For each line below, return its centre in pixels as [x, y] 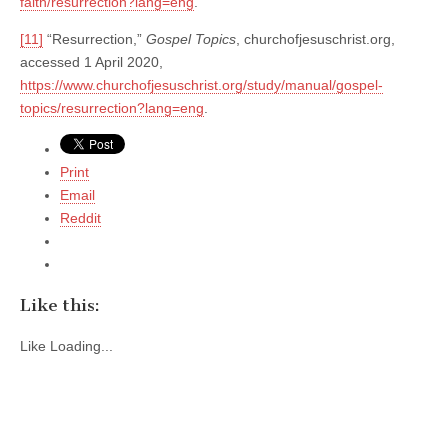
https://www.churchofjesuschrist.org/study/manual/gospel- [201, 84]
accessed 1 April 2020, [91, 61]
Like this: [60, 305]
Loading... [81, 346]
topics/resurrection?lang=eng [112, 107]
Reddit [80, 217]
